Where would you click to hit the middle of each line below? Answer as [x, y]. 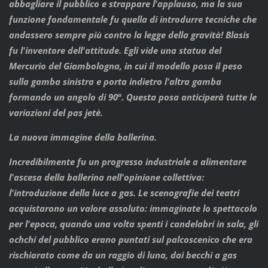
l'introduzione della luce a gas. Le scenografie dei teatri [124, 193]
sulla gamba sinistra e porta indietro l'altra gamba [115, 82]
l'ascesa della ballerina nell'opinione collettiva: [106, 177]
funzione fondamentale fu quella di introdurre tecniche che [133, 19]
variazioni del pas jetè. [56, 113]
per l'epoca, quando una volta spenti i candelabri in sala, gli [133, 224]
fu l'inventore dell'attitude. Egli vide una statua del [115, 51]
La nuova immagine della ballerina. [83, 137]
